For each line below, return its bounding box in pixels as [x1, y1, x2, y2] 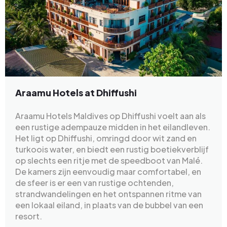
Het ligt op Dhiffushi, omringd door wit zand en [15, 133, 197, 144]
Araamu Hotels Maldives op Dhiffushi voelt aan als [15, 110, 206, 122]
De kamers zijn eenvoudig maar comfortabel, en [15, 166, 201, 177]
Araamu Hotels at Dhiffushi [15, 87, 137, 99]
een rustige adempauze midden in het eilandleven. [15, 122, 210, 133]
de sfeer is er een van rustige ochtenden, [15, 177, 174, 188]
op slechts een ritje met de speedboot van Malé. [15, 155, 203, 166]
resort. [15, 211, 42, 222]
